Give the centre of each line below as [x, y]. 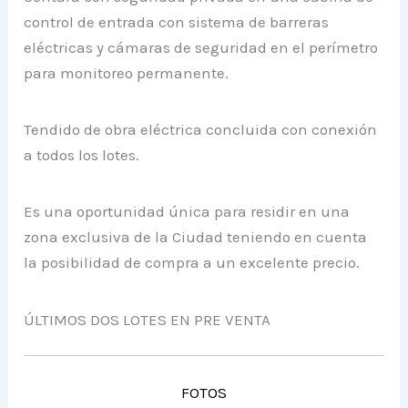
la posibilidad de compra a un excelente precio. [192, 263]
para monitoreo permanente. [127, 73]
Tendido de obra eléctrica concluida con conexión [201, 130]
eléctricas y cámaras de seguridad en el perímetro [201, 48]
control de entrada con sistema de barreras [177, 22]
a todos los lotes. [82, 155]
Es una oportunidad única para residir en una [187, 212]
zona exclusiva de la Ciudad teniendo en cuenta [196, 237]
